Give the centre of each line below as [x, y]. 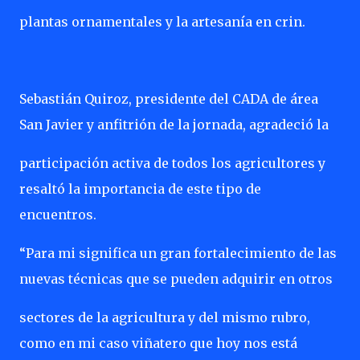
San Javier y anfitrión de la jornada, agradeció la [174, 125]
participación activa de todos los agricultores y [172, 163]
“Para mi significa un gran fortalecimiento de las [178, 253]
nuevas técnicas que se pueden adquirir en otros [176, 279]
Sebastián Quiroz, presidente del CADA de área [169, 99]
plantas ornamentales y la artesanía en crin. [162, 22]
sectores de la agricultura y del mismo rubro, [165, 317]
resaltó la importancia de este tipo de [140, 189]
